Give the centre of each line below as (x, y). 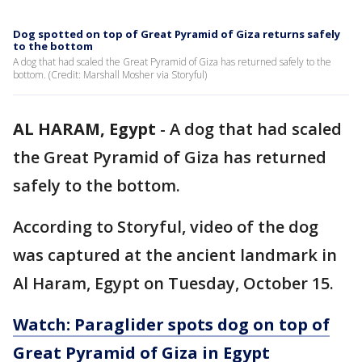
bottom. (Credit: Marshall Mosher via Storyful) (110, 75)
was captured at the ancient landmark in (175, 255)
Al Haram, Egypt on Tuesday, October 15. (173, 283)
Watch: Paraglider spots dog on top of (171, 324)
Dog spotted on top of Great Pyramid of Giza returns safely (177, 34)
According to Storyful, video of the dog (166, 227)
